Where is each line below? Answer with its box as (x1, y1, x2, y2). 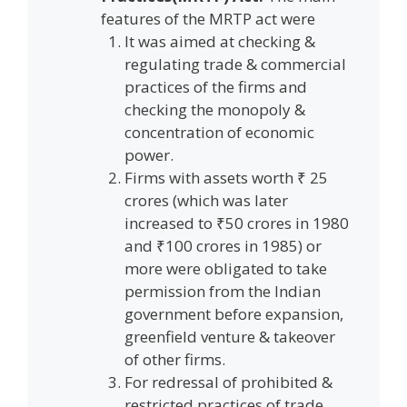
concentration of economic (124, 121, 314, 143)
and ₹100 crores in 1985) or (124, 234, 322, 256)
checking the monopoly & (124, 98, 305, 120)
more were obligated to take (124, 257, 327, 279)
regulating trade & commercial (124, 53, 346, 74)
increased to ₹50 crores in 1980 (124, 212, 349, 233)
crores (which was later (124, 189, 288, 211)
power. (124, 144, 174, 165)
